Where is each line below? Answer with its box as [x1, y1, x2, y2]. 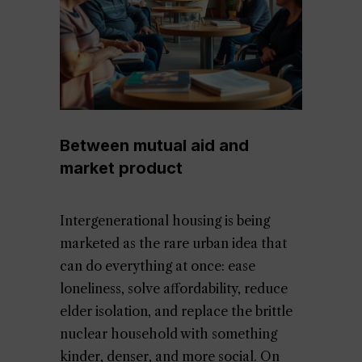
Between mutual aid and [60, 136, 249, 155]
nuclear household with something [60, 326, 277, 342]
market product [60, 158, 183, 178]
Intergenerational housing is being [60, 213, 270, 229]
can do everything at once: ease [60, 258, 255, 274]
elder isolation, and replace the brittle [60, 303, 293, 319]
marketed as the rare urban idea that [60, 235, 287, 251]
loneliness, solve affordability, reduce [60, 280, 288, 297]
